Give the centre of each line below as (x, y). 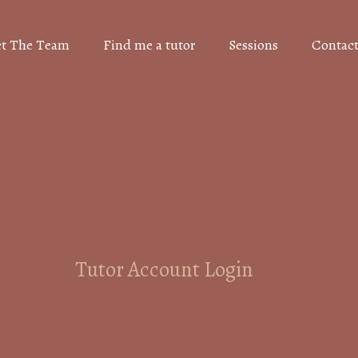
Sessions (253, 45)
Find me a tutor (149, 45)
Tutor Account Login (164, 269)
